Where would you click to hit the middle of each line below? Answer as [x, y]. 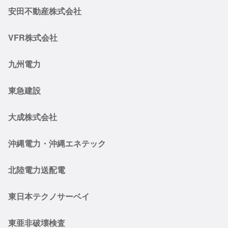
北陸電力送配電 [37, 169]
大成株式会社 [33, 117]
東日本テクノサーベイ [49, 196]
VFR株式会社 [33, 37]
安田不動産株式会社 [45, 11]
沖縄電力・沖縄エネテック [57, 143]
